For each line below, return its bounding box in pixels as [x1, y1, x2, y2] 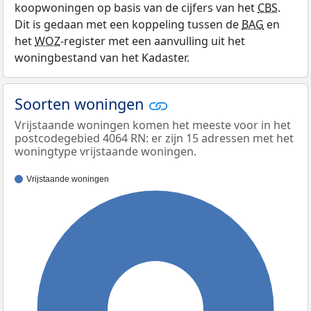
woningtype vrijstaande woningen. [15, 144, 196, 160]
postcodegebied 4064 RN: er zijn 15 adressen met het [15, 131, 294, 146]
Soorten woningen [15, 93, 148, 114]
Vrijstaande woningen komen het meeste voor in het [15, 117, 291, 133]
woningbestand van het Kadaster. [15, 49, 190, 65]
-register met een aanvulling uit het [60, 33, 245, 49]
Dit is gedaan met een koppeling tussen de [15, 16, 242, 32]
